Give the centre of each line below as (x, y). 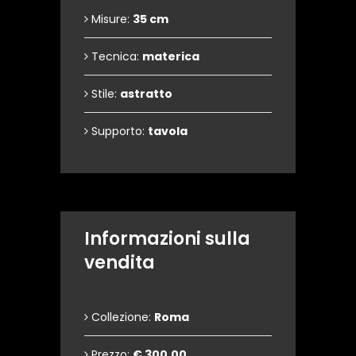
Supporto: (118, 131)
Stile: (104, 94)
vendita (120, 263)
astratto (146, 94)
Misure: (110, 19)
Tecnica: (115, 56)
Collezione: (121, 317)
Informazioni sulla (167, 239)
